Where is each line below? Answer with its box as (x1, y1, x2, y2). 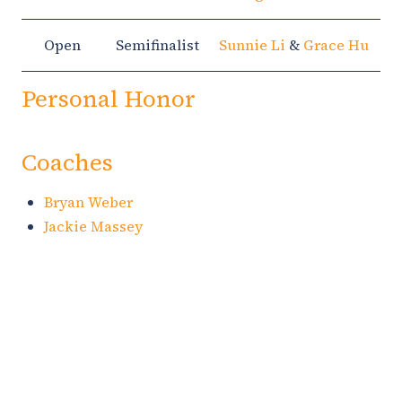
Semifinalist (116, 34, 199, 55)
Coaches (22, 145, 113, 179)
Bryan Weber (44, 191, 133, 212)
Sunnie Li (219, 34, 285, 55)
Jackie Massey (44, 215, 143, 236)
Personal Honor (22, 82, 196, 115)
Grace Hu (303, 34, 369, 55)
